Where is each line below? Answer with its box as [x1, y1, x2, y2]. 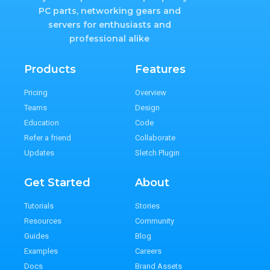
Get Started [24, 176, 90, 190]
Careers [135, 246, 162, 256]
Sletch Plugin [135, 148, 180, 158]
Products [24, 63, 76, 77]
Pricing [24, 88, 48, 98]
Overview [135, 88, 166, 98]
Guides [24, 231, 49, 241]
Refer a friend [24, 133, 71, 143]
